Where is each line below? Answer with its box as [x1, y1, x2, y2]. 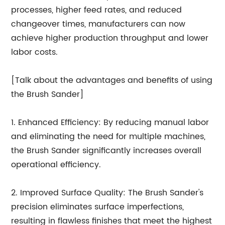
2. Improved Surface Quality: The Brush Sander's [11, 186, 204, 199]
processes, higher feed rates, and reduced [11, 4, 182, 17]
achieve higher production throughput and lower [11, 32, 209, 45]
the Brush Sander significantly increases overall [11, 144, 202, 157]
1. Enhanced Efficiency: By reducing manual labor [11, 116, 209, 129]
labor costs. [11, 46, 58, 59]
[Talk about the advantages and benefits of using [11, 74, 213, 87]
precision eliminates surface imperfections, [11, 200, 184, 213]
